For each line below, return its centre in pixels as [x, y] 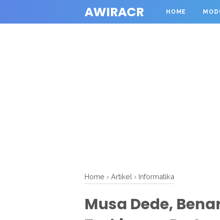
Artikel [122, 177]
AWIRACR [114, 12]
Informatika [156, 177]
